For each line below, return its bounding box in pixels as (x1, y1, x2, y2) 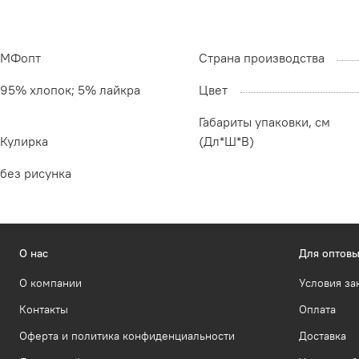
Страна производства (199, 49, 325, 66)
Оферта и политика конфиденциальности (19, 328, 235, 343)
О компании (19, 275, 82, 290)
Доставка (299, 328, 346, 343)
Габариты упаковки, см (199, 113, 330, 130)
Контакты (19, 301, 68, 317)
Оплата (299, 301, 336, 317)
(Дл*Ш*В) (199, 132, 254, 149)
